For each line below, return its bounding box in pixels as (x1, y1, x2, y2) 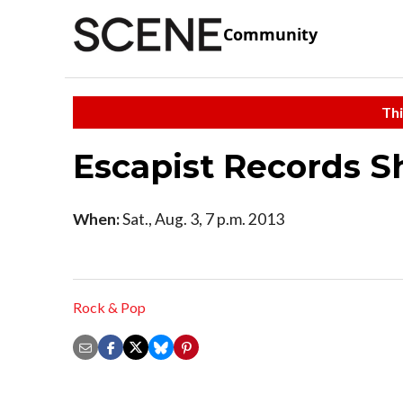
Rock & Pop (73, 299, 146, 317)
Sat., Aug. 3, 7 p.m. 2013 (120, 209, 284, 228)
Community (223, 23, 318, 46)
